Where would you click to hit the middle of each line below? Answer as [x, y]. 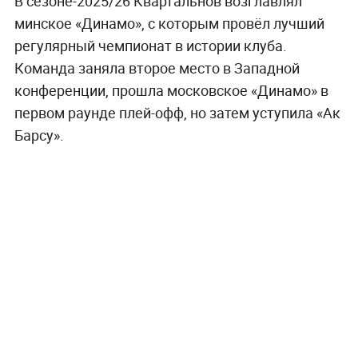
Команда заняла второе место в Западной [157, 68]
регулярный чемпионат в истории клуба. [150, 46]
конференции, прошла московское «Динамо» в [171, 91]
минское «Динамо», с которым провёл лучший [169, 24]
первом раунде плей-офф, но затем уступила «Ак [177, 113]
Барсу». [39, 135]
